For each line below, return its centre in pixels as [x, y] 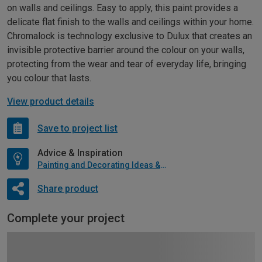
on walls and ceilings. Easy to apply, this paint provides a [123, 8]
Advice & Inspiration [80, 153]
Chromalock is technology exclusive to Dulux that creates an [130, 36]
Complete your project [66, 218]
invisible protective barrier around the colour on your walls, [126, 50]
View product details [51, 102]
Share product [68, 188]
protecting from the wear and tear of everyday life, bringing [127, 64]
